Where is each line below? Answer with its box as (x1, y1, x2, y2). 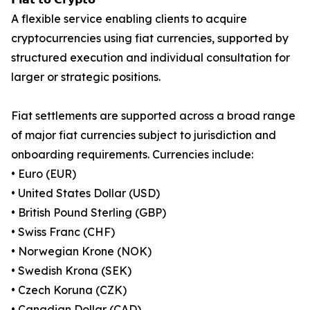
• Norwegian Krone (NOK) (11, 244, 152, 259)
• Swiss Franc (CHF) (11, 225, 115, 239)
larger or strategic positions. (11, 70, 161, 84)
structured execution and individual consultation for (11, 51, 290, 65)
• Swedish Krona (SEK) (11, 264, 131, 278)
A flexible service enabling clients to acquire (11, 12, 247, 26)
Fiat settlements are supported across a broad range (11, 109, 295, 123)
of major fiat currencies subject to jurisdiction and (11, 128, 276, 143)
